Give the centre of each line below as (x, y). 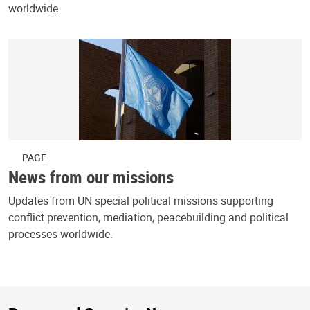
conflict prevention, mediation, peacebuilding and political (148, 218)
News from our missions (91, 177)
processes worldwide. (61, 234)
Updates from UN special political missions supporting (141, 201)
